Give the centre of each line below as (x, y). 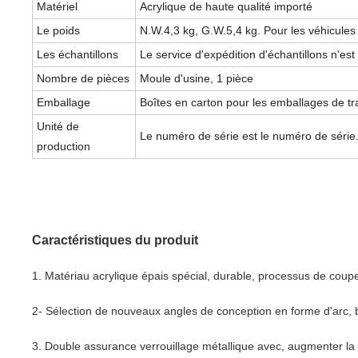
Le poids (58, 30)
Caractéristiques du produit (115, 240)
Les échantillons (78, 54)
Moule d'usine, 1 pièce (197, 78)
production (64, 146)
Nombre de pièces (83, 78)
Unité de (58, 126)
